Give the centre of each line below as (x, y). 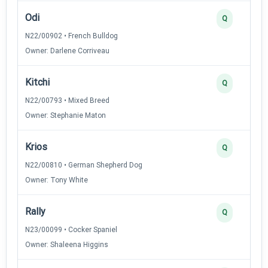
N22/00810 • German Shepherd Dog (84, 165)
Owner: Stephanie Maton (66, 115)
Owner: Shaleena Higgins (67, 244)
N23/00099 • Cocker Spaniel (71, 229)
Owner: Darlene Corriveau (67, 51)
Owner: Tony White (57, 180)
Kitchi (37, 82)
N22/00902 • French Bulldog (71, 36)
